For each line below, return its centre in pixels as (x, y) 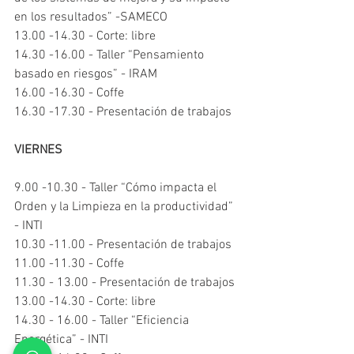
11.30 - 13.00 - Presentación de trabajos (124, 283)
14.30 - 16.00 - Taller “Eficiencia (103, 321)
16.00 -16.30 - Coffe (69, 93)
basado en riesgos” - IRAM (86, 74)
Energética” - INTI (61, 340)
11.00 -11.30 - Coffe (69, 264)
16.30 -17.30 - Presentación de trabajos (123, 112)
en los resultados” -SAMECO (91, 17)
